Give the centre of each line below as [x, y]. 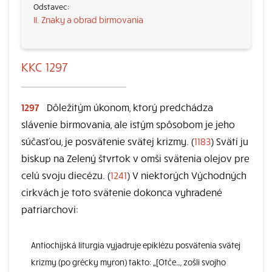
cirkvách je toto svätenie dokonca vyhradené [122, 192]
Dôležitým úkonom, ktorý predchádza [129, 107]
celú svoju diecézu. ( [66, 175]
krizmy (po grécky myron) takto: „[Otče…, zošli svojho [128, 262]
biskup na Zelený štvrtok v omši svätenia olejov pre [135, 158]
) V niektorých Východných [187, 175]
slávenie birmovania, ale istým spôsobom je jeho [128, 124]
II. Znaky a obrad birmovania [88, 19]
